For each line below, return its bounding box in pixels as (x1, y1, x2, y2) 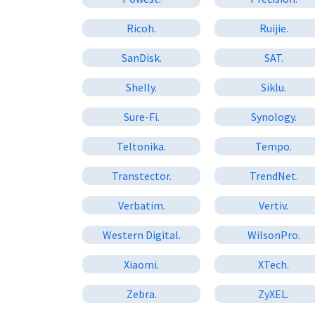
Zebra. (126, 286, 157, 301)
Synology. (250, 109, 297, 124)
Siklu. (261, 79, 287, 94)
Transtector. (111, 168, 172, 183)
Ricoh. (127, 20, 157, 35)
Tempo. (255, 139, 292, 153)
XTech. (258, 257, 290, 271)
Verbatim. (117, 198, 165, 212)
